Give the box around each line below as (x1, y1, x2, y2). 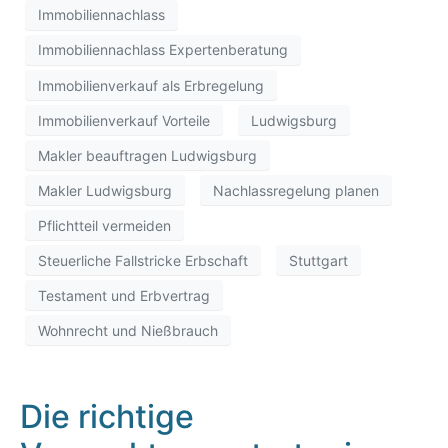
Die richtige (20, 397, 194, 437)
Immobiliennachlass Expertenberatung (38, 41, 288, 59)
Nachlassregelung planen (213, 181, 379, 199)
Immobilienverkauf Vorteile (38, 111, 210, 129)
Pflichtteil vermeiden (38, 216, 171, 234)
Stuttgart (289, 251, 348, 269)
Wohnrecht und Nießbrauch (38, 321, 218, 339)
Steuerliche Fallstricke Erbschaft (38, 251, 248, 269)
